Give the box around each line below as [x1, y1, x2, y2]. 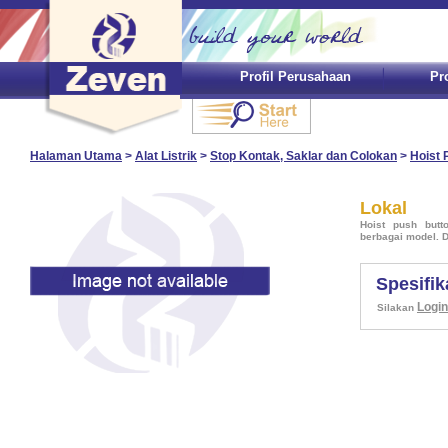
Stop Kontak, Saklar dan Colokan [210, 149, 397, 163]
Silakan [377, 302, 417, 313]
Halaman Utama [30, 149, 122, 163]
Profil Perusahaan [240, 69, 351, 84]
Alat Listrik [135, 149, 197, 163]
